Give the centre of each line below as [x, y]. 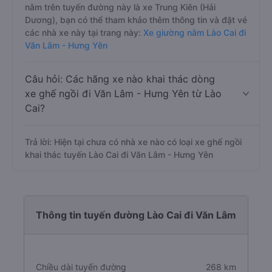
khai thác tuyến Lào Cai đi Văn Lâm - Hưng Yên [119, 155]
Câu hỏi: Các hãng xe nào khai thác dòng [120, 79]
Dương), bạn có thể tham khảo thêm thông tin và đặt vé [136, 20]
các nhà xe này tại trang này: [83, 32]
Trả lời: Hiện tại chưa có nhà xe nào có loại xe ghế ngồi [133, 142]
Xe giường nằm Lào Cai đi [193, 32]
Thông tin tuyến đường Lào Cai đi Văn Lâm [136, 215]
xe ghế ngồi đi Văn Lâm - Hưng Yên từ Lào [123, 93]
